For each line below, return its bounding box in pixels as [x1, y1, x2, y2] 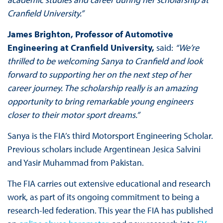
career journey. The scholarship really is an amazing [7, 82, 198, 94]
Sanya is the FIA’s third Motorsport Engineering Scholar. [7, 129, 213, 141]
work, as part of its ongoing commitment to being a [7, 191, 200, 203]
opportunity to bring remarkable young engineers [7, 95, 193, 107]
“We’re [175, 41, 199, 53]
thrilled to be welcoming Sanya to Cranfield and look [7, 55, 203, 67]
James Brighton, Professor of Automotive [7, 28, 173, 40]
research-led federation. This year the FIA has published [7, 204, 213, 216]
